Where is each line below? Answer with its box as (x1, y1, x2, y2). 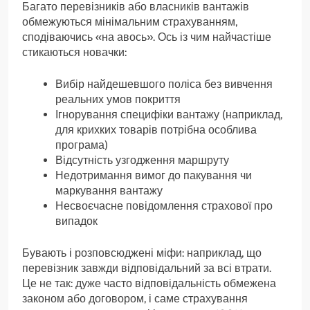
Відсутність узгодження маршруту (55, 154, 229, 167)
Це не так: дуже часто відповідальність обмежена (22, 277, 276, 291)
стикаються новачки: (22, 46, 127, 60)
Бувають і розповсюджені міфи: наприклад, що (22, 246, 262, 260)
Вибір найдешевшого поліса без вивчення (55, 77, 273, 91)
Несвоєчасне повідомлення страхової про (55, 199, 273, 213)
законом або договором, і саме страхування (22, 292, 248, 306)
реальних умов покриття (55, 93, 181, 107)
